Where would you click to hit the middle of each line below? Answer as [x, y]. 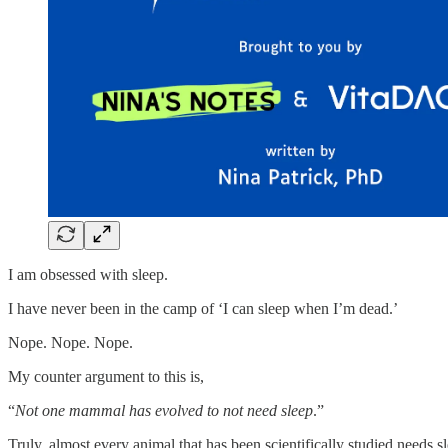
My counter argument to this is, [106, 377]
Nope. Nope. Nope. [70, 343]
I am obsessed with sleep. [90, 275]
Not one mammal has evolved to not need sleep [164, 411]
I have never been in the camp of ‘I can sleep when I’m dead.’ [203, 309]
